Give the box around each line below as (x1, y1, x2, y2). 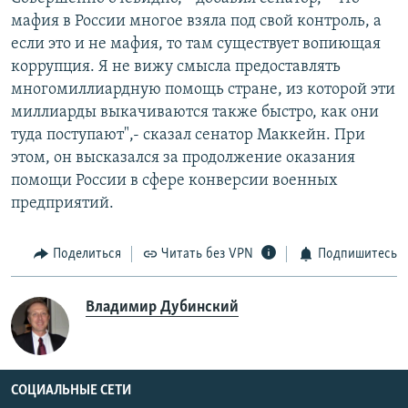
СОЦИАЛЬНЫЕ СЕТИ (11, 383, 131, 399)
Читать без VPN (161, 246, 253, 261)
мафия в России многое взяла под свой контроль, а (11, 12, 382, 30)
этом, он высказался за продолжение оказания (11, 148, 355, 167)
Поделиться (52, 246, 121, 261)
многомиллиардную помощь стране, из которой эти (11, 80, 395, 98)
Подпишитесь (317, 246, 397, 261)
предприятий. (11, 194, 114, 212)
